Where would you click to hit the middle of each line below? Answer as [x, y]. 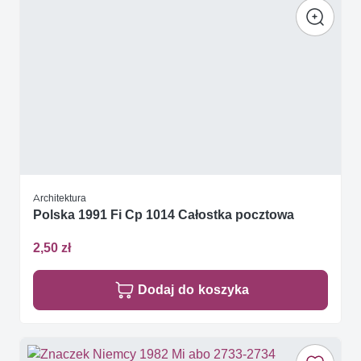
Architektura [60, 197]
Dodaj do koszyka [193, 290]
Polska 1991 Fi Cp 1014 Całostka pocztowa [164, 214]
